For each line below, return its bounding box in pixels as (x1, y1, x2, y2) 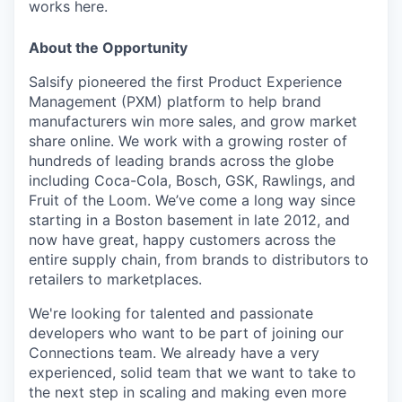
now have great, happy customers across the (29, 231, 336, 249)
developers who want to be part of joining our (29, 324, 344, 342)
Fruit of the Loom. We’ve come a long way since (29, 191, 355, 209)
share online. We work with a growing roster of (29, 132, 347, 150)
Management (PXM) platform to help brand (29, 92, 321, 110)
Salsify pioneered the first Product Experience (29, 73, 342, 91)
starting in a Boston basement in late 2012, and (29, 211, 350, 229)
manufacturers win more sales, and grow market (29, 112, 357, 130)
